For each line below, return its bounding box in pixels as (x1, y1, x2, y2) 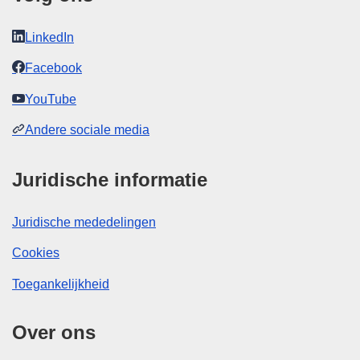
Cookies (12, 246, 59, 260)
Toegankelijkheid (12, 276, 109, 291)
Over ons (12, 321, 96, 344)
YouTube (25, 92, 76, 106)
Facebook (25, 61, 82, 76)
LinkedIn (25, 30, 74, 44)
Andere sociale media (25, 123, 149, 137)
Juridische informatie (12, 169, 207, 191)
